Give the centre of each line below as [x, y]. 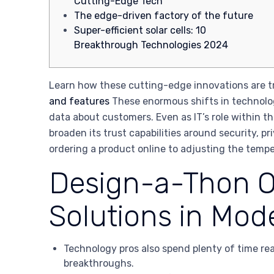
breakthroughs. [99, 264]
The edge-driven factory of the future [164, 16]
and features [79, 102]
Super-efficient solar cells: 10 [140, 31]
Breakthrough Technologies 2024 [151, 45]
